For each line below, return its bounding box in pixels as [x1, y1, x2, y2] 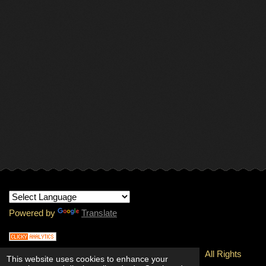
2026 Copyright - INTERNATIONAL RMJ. [40, 249, 205, 259]
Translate [81, 208, 117, 218]
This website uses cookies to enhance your [7, 254, 169, 264]
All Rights [205, 249, 242, 259]
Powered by [9, 208, 58, 218]
